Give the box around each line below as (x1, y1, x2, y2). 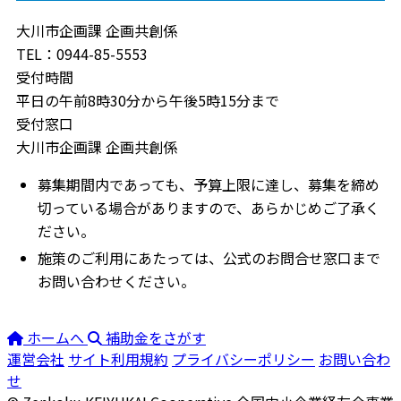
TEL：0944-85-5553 (16, 43, 148, 65)
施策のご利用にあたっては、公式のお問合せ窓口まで (38, 247, 380, 269)
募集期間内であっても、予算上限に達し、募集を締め (38, 174, 380, 196)
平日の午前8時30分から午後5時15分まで (16, 90, 279, 112)
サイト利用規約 (68, 348, 168, 371)
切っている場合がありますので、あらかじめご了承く (38, 197, 380, 219)
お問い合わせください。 (38, 270, 195, 293)
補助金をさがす (106, 327, 206, 349)
